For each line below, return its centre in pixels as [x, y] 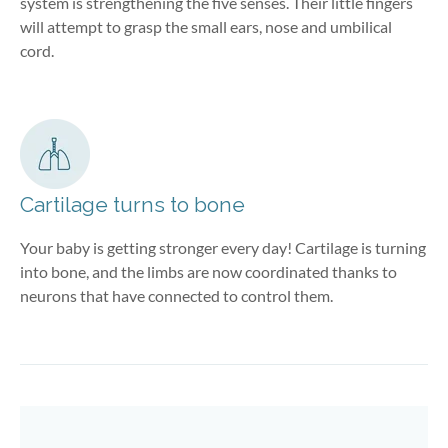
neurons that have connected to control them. [176, 295]
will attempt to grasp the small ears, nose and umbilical [206, 26]
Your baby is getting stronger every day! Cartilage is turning [223, 247]
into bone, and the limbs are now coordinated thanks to [208, 271]
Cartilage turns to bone [132, 204]
